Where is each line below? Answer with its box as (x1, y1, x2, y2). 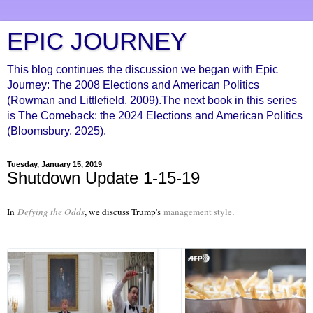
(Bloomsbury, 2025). (7, 125, 106, 137)
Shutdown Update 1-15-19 (7, 168, 200, 187)
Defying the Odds (17, 205, 85, 218)
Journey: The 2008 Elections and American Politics (7, 79, 259, 91)
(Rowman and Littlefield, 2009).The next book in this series (7, 94, 297, 106)
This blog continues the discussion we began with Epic (7, 64, 278, 75)
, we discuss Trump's (85, 205, 163, 218)
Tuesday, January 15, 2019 (7, 160, 102, 168)
